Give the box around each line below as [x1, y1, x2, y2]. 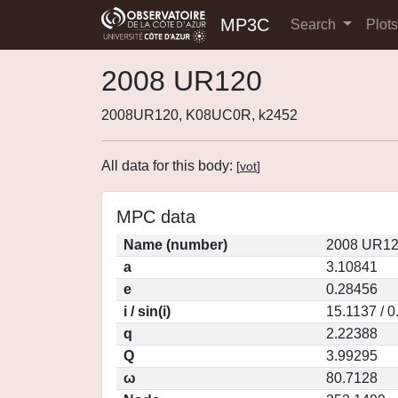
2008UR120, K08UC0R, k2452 [101, 107, 298, 123]
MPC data [116, 207, 195, 227]
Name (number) [123, 237, 227, 252]
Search [291, 17, 339, 32]
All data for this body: [101, 158, 236, 173]
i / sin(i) [123, 304, 171, 319]
